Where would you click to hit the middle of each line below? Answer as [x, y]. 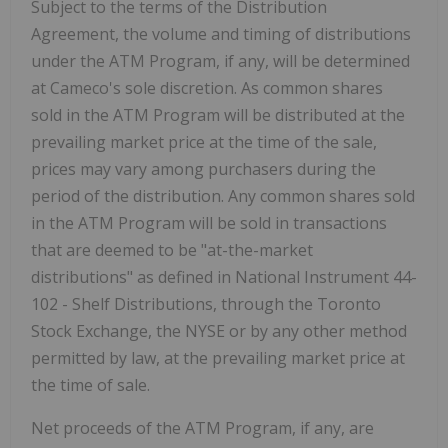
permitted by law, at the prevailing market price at [218, 358]
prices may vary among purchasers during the [203, 169]
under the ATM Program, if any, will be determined [220, 61]
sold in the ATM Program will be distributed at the [218, 115]
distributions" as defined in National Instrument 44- [224, 277]
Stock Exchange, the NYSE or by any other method [219, 331]
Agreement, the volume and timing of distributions [221, 34]
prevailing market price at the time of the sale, [204, 142]
